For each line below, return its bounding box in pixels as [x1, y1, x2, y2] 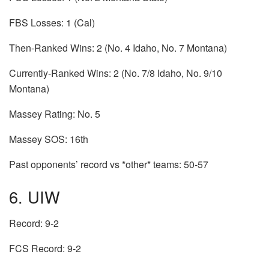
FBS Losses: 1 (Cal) [9, 16, 97, 30]
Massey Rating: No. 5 [9, 107, 103, 121]
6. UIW [9, 184, 60, 208]
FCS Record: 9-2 [9, 241, 81, 256]
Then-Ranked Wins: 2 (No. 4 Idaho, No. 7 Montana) [9, 41, 227, 55]
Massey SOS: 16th [9, 132, 88, 147]
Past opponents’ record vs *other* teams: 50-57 [9, 157, 208, 172]
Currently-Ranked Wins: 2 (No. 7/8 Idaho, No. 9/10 [9, 66, 222, 80]
